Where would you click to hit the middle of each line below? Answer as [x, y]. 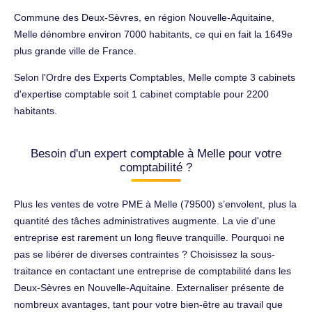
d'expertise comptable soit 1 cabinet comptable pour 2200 [141, 94]
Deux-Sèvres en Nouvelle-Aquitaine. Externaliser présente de [149, 287]
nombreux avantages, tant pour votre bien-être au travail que [148, 304]
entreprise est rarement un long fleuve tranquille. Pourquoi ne [149, 237]
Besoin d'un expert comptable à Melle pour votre [156, 153]
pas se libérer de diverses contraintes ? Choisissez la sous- [145, 254]
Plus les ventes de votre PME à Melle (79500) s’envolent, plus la [155, 204]
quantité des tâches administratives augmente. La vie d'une [145, 220]
